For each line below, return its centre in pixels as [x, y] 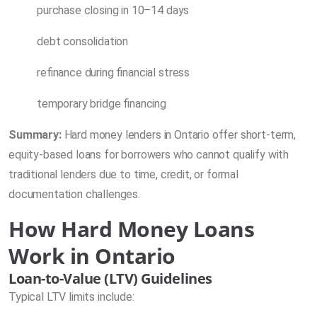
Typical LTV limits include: [71, 296]
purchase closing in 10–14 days [113, 10]
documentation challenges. [74, 194]
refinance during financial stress [114, 72]
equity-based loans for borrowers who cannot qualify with [149, 154]
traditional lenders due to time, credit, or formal [123, 174]
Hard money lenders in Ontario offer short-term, [179, 134]
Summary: [35, 134]
